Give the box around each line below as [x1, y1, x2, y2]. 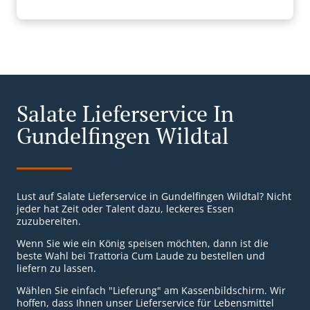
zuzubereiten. [17, 215, 81, 228]
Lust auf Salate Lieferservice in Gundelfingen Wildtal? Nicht [17, 190, 291, 203]
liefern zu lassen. [17, 262, 96, 275]
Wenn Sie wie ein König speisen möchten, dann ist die [17, 237, 268, 250]
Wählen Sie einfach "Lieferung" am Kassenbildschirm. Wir [17, 284, 286, 298]
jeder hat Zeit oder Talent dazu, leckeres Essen [17, 202, 234, 216]
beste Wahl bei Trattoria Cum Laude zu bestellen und [17, 249, 265, 263]
